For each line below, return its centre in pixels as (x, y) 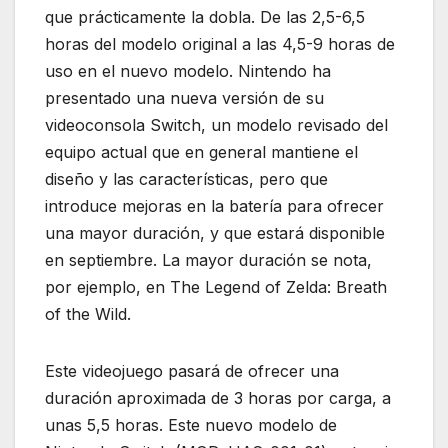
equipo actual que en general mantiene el (201, 152)
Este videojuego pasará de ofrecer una (192, 371)
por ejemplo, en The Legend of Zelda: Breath (216, 287)
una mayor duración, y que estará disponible (215, 233)
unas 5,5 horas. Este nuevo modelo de (191, 425)
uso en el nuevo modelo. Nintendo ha (188, 71)
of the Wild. (88, 314)
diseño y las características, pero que (186, 179)
